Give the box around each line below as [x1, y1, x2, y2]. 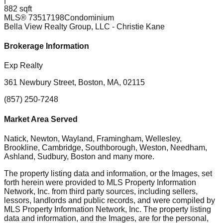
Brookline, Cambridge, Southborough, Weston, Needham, [4, 143, 207, 152]
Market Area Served [4, 114, 78, 123]
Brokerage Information [4, 42, 89, 51]
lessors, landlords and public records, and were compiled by [4, 196, 215, 205]
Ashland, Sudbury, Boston [4, 152, 96, 161]
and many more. [96, 152, 154, 161]
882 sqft [4, 4, 32, 13]
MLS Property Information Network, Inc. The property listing [4, 205, 211, 214]
